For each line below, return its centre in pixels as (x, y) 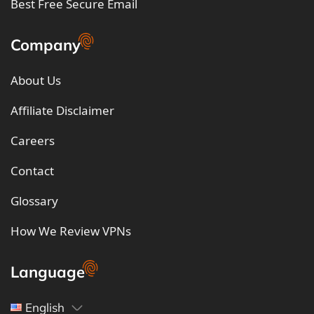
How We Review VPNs (71, 231)
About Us (36, 81)
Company (46, 45)
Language (48, 272)
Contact (32, 171)
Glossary (34, 201)
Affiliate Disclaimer (62, 111)
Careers (33, 141)
